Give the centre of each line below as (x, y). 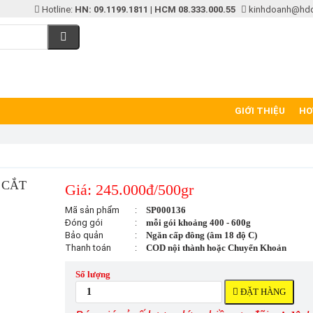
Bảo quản (84, 235)
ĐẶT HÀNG (262, 292)
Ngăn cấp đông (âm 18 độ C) (201, 235)
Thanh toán (88, 248)
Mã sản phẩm (92, 210)
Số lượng (93, 275)
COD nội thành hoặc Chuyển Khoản (216, 248)
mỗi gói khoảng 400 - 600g (198, 223)
